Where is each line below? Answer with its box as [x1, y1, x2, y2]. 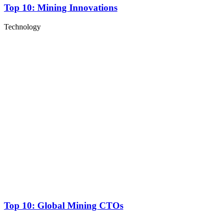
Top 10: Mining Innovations [4, 2, 117, 13]
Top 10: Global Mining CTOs [4, 200, 123, 211]
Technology [4, 22, 41, 31]
